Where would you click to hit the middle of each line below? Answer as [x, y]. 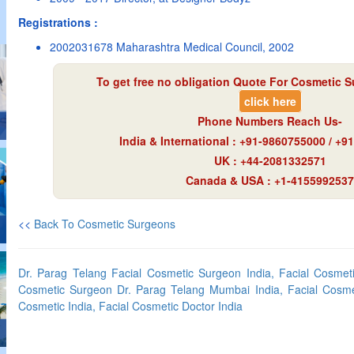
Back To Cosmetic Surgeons [105, 224]
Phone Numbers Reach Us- [270, 121]
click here [270, 101]
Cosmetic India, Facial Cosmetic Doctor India [130, 306]
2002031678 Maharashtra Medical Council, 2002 [172, 47]
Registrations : [58, 22]
